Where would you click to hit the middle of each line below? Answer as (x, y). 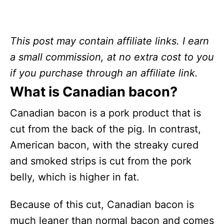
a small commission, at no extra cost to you (112, 57)
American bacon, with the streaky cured (104, 145)
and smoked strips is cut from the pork (101, 161)
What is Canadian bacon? (94, 92)
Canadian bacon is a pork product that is (105, 113)
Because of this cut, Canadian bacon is (102, 205)
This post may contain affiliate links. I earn (109, 41)
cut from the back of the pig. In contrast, (105, 129)
